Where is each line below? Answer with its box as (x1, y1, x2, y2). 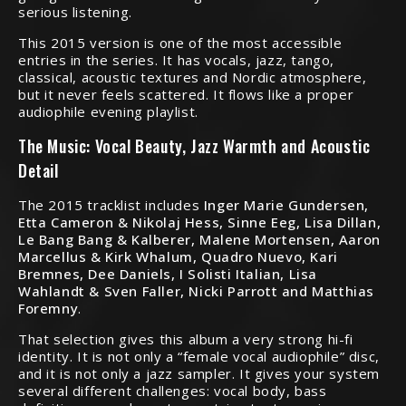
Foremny (18, 299, 79, 317)
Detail (18, 159, 59, 182)
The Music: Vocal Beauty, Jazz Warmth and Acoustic (18, 134, 371, 158)
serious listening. (18, 3, 132, 21)
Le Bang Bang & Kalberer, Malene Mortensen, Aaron (18, 230, 381, 248)
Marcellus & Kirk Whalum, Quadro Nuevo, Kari (18, 247, 338, 266)
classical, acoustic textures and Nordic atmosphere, (18, 68, 367, 86)
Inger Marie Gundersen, (203, 196, 370, 214)
